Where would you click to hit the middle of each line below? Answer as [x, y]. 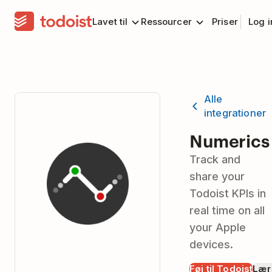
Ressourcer [166, 22]
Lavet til [110, 22]
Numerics [229, 140]
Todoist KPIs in [228, 193]
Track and [215, 159]
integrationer [235, 113]
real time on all [227, 210]
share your [217, 176]
